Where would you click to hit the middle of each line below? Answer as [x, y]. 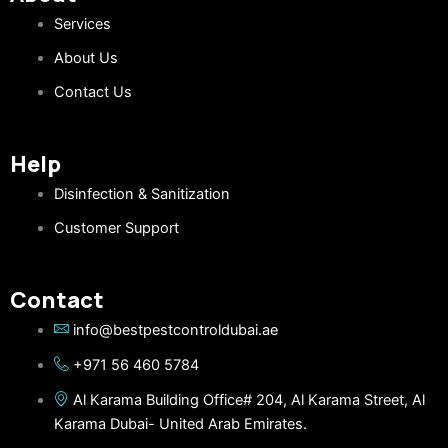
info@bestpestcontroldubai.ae [175, 330]
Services [82, 24]
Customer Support [116, 228]
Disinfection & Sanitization [141, 194]
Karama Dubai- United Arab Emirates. [180, 424]
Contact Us [92, 92]
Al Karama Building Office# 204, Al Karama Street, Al [248, 400]
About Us [85, 58]
